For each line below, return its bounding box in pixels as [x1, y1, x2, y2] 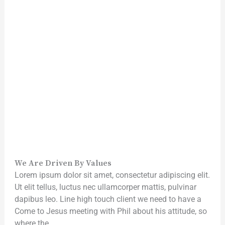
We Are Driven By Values [14, 158, 111, 169]
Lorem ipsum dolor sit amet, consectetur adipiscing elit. [14, 170, 210, 180]
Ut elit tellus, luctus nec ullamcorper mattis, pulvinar [14, 182, 196, 192]
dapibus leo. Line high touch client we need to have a [14, 194, 201, 204]
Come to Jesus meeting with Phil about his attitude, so [14, 206, 207, 216]
